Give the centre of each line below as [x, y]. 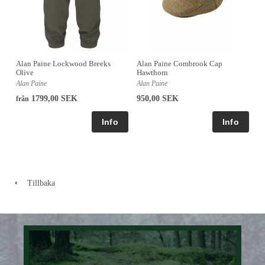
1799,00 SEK [53, 98]
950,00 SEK [158, 98]
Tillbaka [38, 183]
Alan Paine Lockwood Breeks [63, 63]
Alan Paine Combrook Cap [180, 63]
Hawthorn [152, 72]
